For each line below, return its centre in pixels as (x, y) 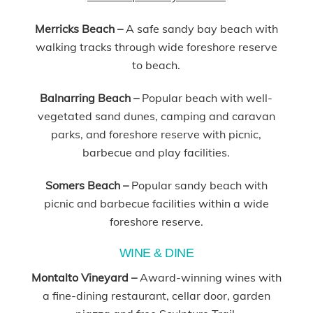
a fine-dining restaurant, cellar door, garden (156, 296)
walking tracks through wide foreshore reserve (156, 47)
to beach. (156, 65)
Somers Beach (82, 185)
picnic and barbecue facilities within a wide (156, 203)
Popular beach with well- (206, 97)
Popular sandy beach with (198, 185)
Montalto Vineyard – (85, 278)
